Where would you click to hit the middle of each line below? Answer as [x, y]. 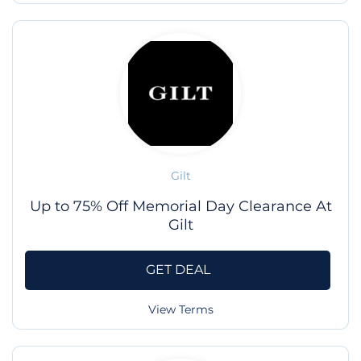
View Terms [180, 309]
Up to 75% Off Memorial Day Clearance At [180, 206]
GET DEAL [178, 270]
